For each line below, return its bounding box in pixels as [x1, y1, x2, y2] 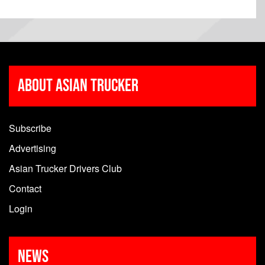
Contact [9, 182, 41, 196]
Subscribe [9, 121, 51, 135]
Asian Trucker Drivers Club [9, 161, 122, 176]
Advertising [9, 141, 56, 156]
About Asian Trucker [18, 75, 138, 97]
